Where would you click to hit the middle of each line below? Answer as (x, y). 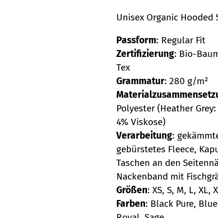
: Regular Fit (181, 40)
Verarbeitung (144, 135)
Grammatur (140, 81)
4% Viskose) (141, 122)
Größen (132, 190)
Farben (131, 203)
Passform (136, 40)
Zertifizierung (145, 54)
